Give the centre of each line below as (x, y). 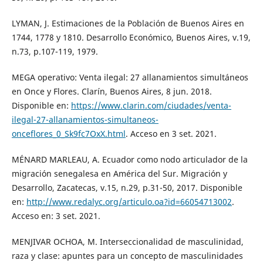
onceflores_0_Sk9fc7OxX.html (68, 134)
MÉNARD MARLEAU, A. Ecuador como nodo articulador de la (129, 160)
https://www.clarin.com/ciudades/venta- (151, 106)
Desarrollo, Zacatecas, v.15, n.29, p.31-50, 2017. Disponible (127, 188)
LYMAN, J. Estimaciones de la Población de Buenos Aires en (128, 23)
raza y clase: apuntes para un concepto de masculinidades (127, 256)
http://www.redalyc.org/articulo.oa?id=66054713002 (129, 202)
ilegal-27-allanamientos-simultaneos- (85, 120)
